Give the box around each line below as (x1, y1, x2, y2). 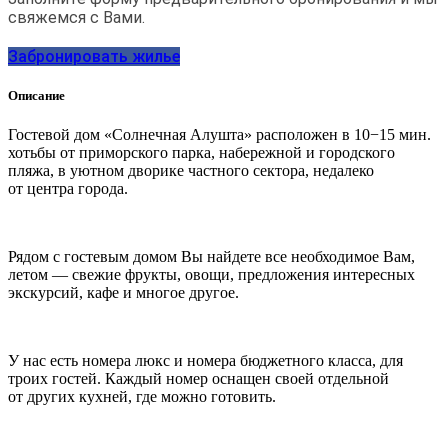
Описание (8, 88, 65, 104)
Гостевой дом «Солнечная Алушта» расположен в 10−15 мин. (8, 126, 431, 144)
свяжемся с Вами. (8, 8, 145, 28)
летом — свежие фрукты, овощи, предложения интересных (8, 266, 415, 284)
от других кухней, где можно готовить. (8, 388, 276, 406)
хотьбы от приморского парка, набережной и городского (8, 144, 395, 162)
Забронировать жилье (8, 47, 180, 67)
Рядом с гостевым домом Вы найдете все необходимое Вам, (8, 248, 415, 266)
